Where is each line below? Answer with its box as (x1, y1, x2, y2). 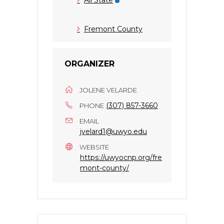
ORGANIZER (64, 58, 114, 68)
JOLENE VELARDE (79, 85, 137, 94)
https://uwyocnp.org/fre (80, 152, 162, 162)
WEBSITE (79, 142, 109, 151)
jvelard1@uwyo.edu (80, 126, 147, 136)
